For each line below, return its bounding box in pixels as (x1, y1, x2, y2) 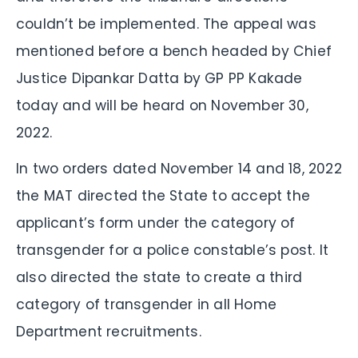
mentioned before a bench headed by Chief (16, 41, 332, 61)
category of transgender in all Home (16, 294, 277, 314)
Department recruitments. (16, 321, 201, 341)
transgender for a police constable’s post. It (16, 240, 329, 260)
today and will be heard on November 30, (16, 95, 308, 115)
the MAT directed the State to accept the (16, 185, 311, 205)
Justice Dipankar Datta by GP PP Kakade (16, 68, 303, 88)
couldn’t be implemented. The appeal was (16, 14, 316, 34)
